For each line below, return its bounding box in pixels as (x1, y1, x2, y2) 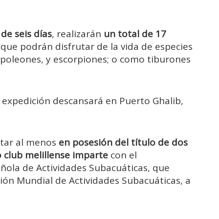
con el (108, 149, 137, 162)
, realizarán (52, 27, 101, 40)
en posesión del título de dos (56, 136, 188, 149)
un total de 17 (101, 27, 166, 40)
